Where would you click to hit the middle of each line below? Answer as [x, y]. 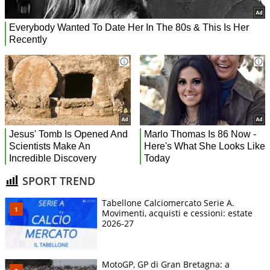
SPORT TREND [57, 181]
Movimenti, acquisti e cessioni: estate [177, 213]
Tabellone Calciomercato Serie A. [168, 203]
